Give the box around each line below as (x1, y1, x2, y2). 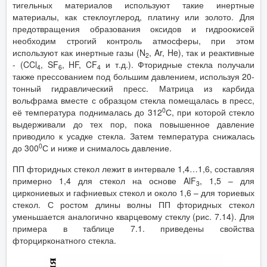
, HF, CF (61, 58, 98, 70)
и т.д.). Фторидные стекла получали (101, 58, 255, 70)
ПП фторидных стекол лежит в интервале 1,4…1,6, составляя (13, 162, 254, 175)
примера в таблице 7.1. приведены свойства (13, 222, 254, 234)
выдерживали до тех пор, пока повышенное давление (13, 117, 254, 130)
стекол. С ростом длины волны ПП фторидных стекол (13, 198, 254, 210)
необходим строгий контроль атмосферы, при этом (13, 34, 254, 46)
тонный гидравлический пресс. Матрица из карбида (13, 82, 254, 94)
